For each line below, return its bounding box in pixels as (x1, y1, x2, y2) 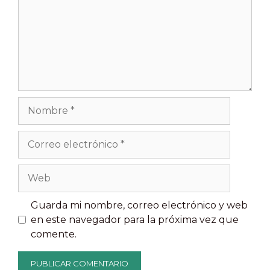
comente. (31, 228, 77, 240)
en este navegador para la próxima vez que (31, 213, 239, 225)
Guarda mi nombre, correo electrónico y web (31, 199, 248, 211)
